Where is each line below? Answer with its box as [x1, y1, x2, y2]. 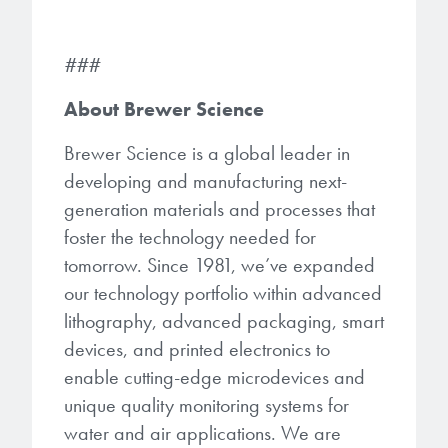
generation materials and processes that [64, 195, 375, 222]
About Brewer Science [64, 95, 264, 122]
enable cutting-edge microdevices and [64, 363, 365, 390]
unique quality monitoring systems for [64, 391, 349, 418]
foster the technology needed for [64, 223, 316, 250]
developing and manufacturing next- [64, 167, 347, 194]
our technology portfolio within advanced [64, 279, 382, 306]
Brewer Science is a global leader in [64, 139, 350, 166]
